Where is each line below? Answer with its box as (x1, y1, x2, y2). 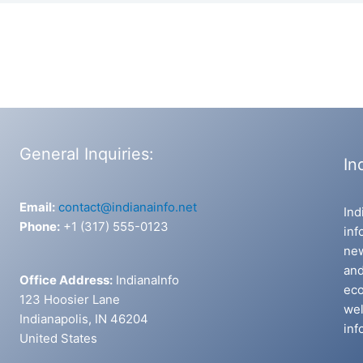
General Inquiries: (19, 144, 154, 164)
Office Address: (19, 272, 113, 288)
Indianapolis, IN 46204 (19, 311, 148, 327)
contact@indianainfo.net (58, 199, 197, 216)
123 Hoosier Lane (19, 292, 120, 308)
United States (19, 331, 97, 347)
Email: (19, 199, 55, 216)
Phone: (19, 219, 60, 235)
